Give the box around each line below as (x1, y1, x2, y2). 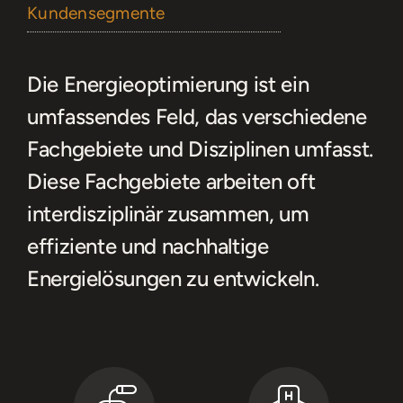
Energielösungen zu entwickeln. (27, 265, 319, 292)
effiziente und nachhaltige (27, 233, 269, 260)
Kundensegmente (27, 3, 166, 24)
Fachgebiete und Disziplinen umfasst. (27, 136, 374, 163)
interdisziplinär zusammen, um (27, 201, 309, 228)
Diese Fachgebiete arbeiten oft (27, 168, 316, 195)
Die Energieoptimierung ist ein (27, 71, 309, 98)
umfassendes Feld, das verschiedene (27, 103, 367, 130)
